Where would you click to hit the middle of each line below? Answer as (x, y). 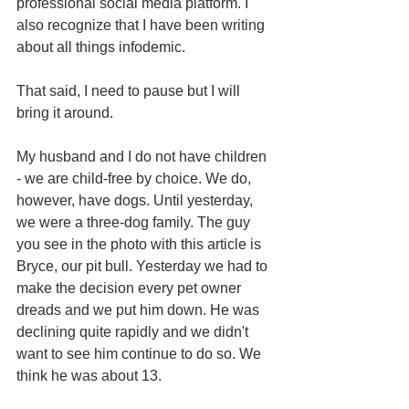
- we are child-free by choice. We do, (136, 178)
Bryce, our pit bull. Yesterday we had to (144, 266)
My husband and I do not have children (143, 156)
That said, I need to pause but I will (130, 90)
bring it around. (65, 112)
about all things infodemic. (101, 47)
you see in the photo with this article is (141, 244)
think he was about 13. (89, 375)
